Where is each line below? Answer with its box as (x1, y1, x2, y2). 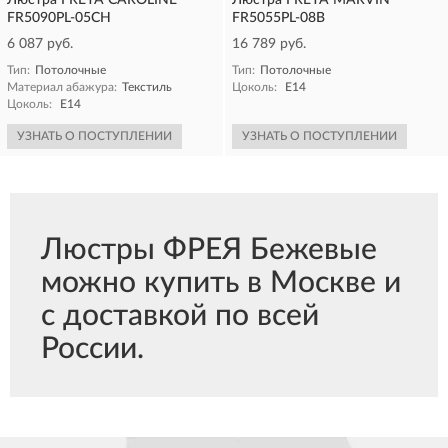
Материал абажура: (7, 81, 117, 93)
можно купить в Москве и (41, 268, 401, 298)
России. (41, 334, 144, 364)
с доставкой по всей (41, 301, 319, 331)
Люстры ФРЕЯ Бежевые (41, 235, 377, 265)
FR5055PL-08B (232, 11, 325, 25)
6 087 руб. (7, 37, 73, 51)
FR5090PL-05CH (7, 11, 111, 25)
